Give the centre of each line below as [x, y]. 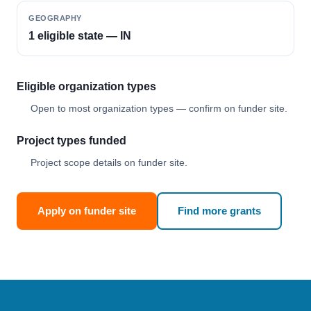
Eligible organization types [86, 86]
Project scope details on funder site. [109, 162]
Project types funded [72, 141]
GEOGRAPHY [55, 18]
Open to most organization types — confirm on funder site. [159, 108]
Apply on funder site [87, 211]
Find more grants [219, 211]
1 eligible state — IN [80, 36]
